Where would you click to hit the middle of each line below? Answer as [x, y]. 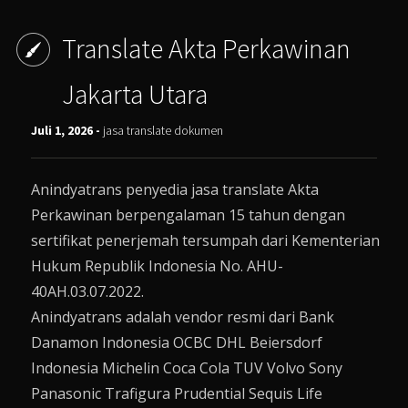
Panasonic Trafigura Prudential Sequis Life [177, 394]
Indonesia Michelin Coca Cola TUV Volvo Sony [187, 368]
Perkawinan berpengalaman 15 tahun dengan [189, 215]
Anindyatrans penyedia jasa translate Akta [175, 190]
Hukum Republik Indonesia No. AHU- [158, 266]
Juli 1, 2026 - [67, 131]
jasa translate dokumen [163, 131]
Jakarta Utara [134, 94]
